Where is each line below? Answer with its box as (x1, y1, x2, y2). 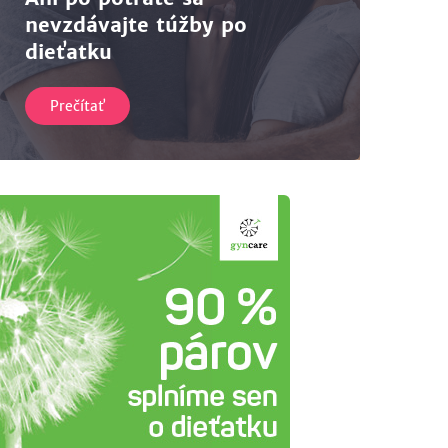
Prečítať (50, 97, 106, 115)
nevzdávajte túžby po (25, 12, 248, 37)
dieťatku (25, 39, 113, 64)
